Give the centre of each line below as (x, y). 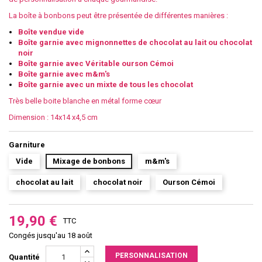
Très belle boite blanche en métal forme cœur (85, 101)
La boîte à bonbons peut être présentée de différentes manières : (118, 15)
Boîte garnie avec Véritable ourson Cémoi (96, 63)
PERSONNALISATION (151, 255)
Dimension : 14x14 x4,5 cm (53, 117)
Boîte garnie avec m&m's (64, 74)
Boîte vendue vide (51, 32)
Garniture (27, 144)
